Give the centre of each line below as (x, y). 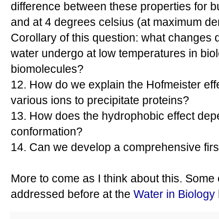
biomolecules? (47, 69)
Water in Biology (174, 194)
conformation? (47, 132)
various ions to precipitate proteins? (100, 100)
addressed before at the (72, 194)
